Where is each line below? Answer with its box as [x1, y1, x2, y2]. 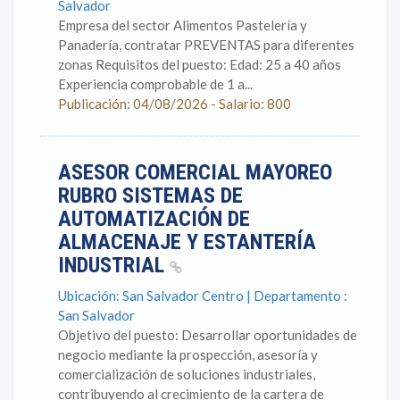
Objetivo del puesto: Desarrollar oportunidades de [58, 327, 357, 343]
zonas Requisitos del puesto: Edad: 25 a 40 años [58, 56, 341, 72]
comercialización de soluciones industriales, [58, 366, 315, 382]
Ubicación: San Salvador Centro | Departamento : [58, 287, 347, 304]
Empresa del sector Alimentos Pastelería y [58, 17, 307, 33]
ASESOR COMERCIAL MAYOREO [58, 160, 332, 185]
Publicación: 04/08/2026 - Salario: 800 [58, 96, 291, 112]
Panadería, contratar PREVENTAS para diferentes [58, 37, 354, 53]
